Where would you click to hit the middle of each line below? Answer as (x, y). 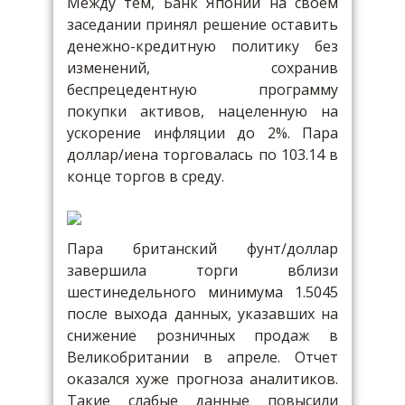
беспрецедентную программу (202, 89)
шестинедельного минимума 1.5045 (202, 292)
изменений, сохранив (202, 68)
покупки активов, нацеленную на (202, 111)
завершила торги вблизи (202, 270)
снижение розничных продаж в (202, 335)
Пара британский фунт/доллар (202, 249)
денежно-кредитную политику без (202, 46)
